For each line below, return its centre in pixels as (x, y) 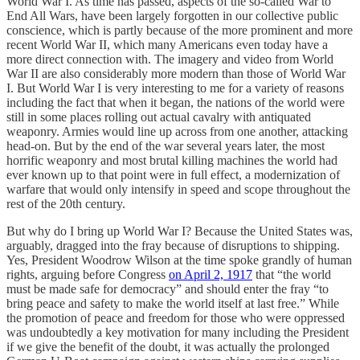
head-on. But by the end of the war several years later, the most (166, 145)
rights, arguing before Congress (88, 274)
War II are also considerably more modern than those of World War (176, 73)
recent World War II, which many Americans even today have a (167, 44)
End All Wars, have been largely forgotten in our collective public (172, 15)
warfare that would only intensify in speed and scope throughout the (178, 189)
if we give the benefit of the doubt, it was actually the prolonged (168, 346)
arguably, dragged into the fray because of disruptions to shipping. (173, 245)
